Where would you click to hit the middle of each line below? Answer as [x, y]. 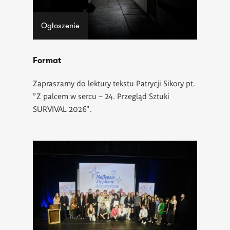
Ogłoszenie [60, 25]
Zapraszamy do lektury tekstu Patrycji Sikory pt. [114, 83]
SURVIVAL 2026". [62, 108]
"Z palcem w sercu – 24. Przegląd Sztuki [101, 95]
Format [47, 60]
